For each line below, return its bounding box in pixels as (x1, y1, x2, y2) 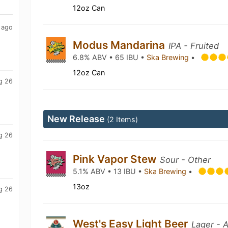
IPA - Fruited (168, 41, 219, 51)
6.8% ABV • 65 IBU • (73, 53, 147, 62)
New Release (47, 113, 107, 124)
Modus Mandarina (73, 39, 168, 51)
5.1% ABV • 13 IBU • (73, 167, 145, 176)
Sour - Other (160, 155, 211, 165)
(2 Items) (107, 115, 138, 124)
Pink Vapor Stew (73, 153, 159, 165)
